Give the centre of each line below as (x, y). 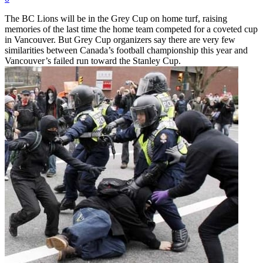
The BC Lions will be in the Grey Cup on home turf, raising (116, 18)
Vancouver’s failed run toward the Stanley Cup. (93, 61)
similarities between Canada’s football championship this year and (126, 50)
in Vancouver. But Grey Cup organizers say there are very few (120, 40)
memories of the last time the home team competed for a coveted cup (131, 29)
